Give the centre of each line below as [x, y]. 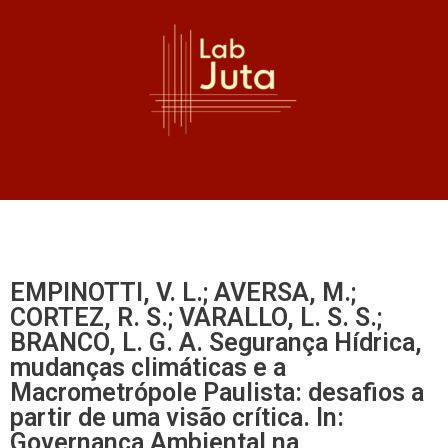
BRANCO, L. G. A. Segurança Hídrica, [216, 342]
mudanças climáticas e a [148, 367]
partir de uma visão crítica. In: [177, 417]
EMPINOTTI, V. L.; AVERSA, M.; [183, 292]
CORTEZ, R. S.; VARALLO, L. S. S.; [196, 317]
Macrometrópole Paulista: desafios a [217, 392]
